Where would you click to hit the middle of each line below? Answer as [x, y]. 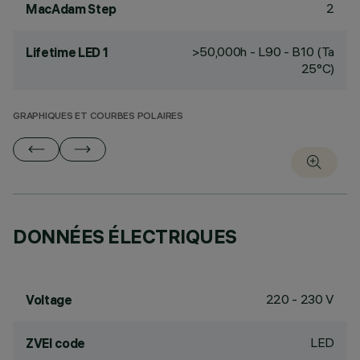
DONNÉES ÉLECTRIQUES [125, 236]
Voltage [49, 300]
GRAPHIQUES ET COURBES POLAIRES [98, 117]
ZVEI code [56, 343]
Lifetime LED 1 [67, 52]
